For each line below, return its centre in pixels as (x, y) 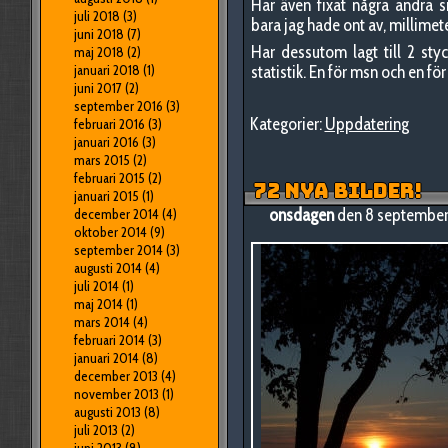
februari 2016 (109, 124)
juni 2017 (97, 88)
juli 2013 (95, 430)
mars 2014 (101, 322)
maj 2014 (98, 304)
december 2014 (116, 214)
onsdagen (302, 214)
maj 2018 (98, 52)
